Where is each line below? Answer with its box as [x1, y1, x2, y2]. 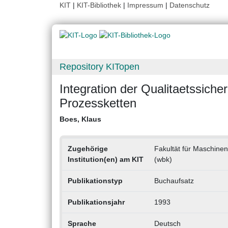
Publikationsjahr [67, 198, 125, 207]
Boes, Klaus [60, 115, 101, 124]
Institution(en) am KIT [67, 155, 144, 164]
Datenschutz [169, 1, 210, 9]
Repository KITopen [60, 62, 139, 72]
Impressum [127, 1, 163, 9]
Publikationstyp [67, 177, 123, 185]
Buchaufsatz [154, 177, 194, 185]
